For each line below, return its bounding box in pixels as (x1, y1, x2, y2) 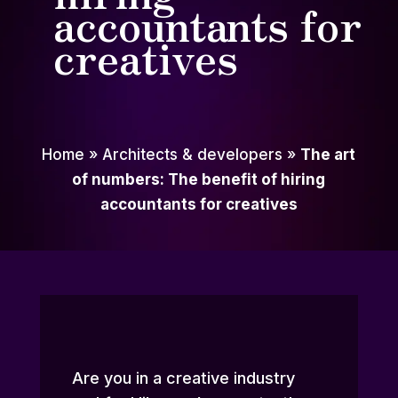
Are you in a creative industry (71, 369, 295, 388)
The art (300, 146, 356, 164)
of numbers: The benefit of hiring (72, 171, 326, 189)
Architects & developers (102, 146, 283, 164)
